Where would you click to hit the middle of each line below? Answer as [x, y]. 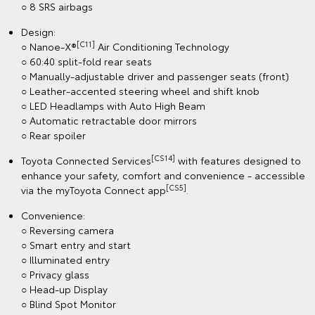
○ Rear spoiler [53, 135]
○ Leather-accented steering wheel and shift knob [140, 91]
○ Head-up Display [64, 289]
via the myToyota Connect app [94, 190]
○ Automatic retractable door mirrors [109, 121]
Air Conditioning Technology [162, 47]
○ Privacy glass [55, 275]
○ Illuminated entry [65, 260]
